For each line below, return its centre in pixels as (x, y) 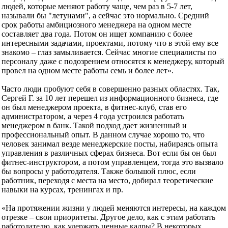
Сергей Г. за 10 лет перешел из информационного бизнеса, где (110, 98)
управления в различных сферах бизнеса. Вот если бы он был (109, 153)
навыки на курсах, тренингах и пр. (62, 190)
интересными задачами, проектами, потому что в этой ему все (110, 43)
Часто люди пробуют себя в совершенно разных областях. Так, (110, 89)
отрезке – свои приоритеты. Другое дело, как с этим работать (108, 217)
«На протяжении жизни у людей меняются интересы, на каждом (114, 208)
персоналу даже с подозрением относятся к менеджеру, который (113, 62)
